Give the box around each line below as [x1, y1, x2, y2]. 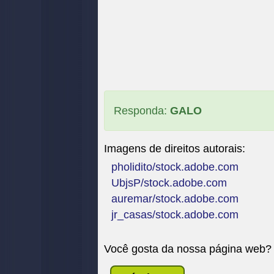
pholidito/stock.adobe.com [111, 161, 239, 173]
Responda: [114, 105, 170, 117]
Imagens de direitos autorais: [104, 143, 245, 155]
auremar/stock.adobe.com [111, 193, 239, 205]
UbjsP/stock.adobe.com [111, 177, 227, 189]
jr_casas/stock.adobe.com [111, 209, 239, 221]
